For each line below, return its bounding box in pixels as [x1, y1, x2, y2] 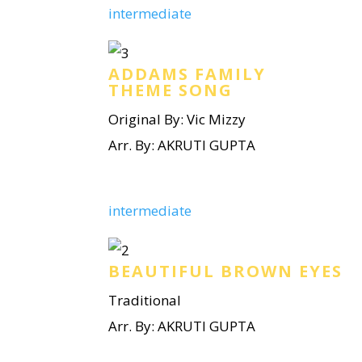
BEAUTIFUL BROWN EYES [108, 260, 343, 282]
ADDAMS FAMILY [108, 63, 267, 85]
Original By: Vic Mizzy [108, 110, 246, 128]
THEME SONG [108, 79, 234, 101]
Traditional [108, 291, 182, 309]
